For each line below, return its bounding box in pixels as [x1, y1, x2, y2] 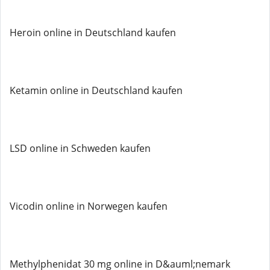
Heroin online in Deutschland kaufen [10, 26, 176, 39]
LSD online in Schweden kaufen [10, 142, 151, 155]
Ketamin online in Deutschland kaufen [10, 84, 183, 97]
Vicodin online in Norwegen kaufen [10, 199, 168, 213]
